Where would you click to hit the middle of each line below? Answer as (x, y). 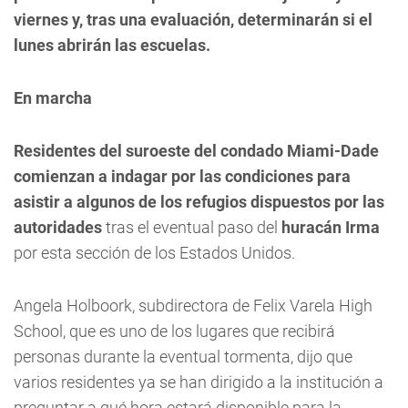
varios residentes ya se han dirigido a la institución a (199, 382)
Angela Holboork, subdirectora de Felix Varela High (193, 306)
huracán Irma (331, 227)
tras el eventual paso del (192, 227)
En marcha (53, 98)
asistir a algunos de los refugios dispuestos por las (199, 202)
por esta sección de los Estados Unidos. (154, 253)
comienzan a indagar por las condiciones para (182, 176)
